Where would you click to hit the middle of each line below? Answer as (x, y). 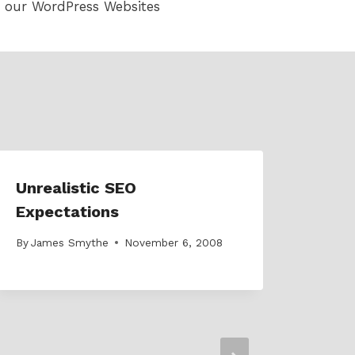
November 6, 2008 (174, 242)
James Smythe (70, 242)
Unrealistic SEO (76, 188)
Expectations (67, 212)
